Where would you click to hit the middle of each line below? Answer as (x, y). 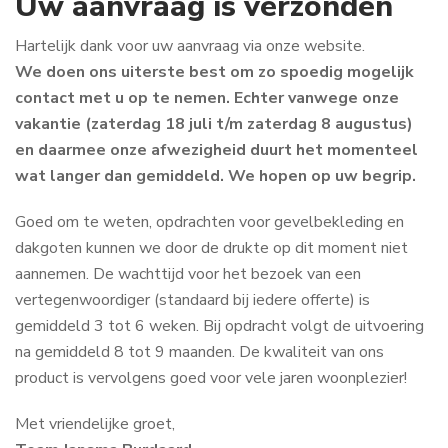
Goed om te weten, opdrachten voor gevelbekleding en (209, 222)
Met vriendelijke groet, (95, 424)
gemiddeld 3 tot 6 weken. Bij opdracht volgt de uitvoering (219, 326)
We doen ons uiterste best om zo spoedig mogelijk (214, 72)
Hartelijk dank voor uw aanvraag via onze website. (190, 46)
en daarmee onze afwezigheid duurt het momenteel (216, 150)
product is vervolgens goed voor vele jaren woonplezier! (211, 378)
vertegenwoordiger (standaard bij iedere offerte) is (192, 300)
